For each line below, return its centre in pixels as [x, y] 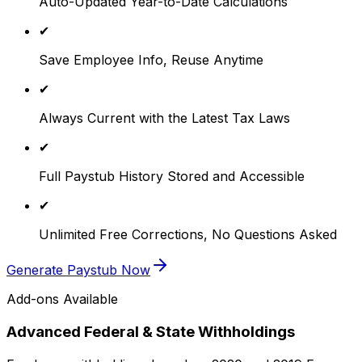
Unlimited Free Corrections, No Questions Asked [188, 235]
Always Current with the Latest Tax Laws [164, 118]
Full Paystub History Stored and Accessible [172, 177]
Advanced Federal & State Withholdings [151, 332]
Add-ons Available [62, 299]
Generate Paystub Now [78, 270]
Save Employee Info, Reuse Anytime [151, 60]
